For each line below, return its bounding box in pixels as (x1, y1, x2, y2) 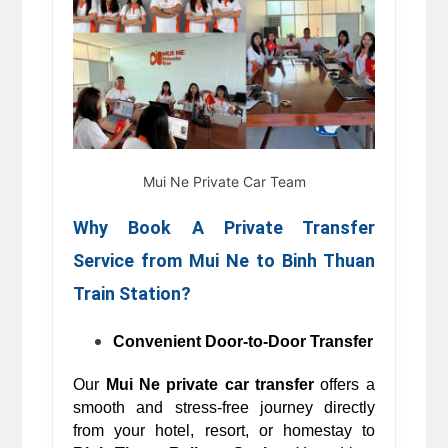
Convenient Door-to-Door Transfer (113, 333, 374, 351)
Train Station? (73, 283, 196, 305)
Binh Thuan (281, 250, 375, 272)
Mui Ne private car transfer (105, 376, 314, 394)
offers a (313, 376, 375, 394)
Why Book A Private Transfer (73, 217, 375, 239)
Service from (73, 250, 190, 272)
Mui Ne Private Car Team (142, 173, 306, 191)
